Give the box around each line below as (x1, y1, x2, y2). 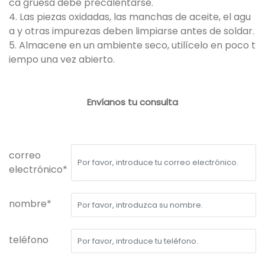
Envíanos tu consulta (87, 95, 178, 108)
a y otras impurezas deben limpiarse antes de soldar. (9, 24, 254, 38)
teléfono (9, 232, 49, 247)
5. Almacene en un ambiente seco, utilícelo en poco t (9, 38, 256, 52)
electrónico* (9, 162, 67, 176)
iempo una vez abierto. (9, 52, 115, 66)
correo (9, 148, 41, 162)
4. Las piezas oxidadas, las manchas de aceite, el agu (9, 9, 251, 24)
